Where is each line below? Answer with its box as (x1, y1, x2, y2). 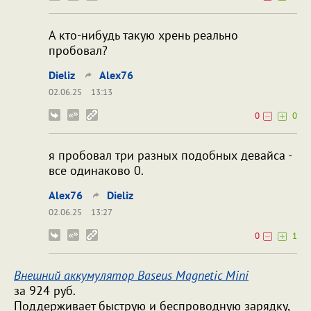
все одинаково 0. (49, 162, 144, 179)
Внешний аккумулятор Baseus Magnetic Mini (14, 267, 249, 284)
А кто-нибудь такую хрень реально (49, 27, 238, 44)
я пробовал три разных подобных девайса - (49, 147, 292, 164)
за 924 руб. (14, 283, 76, 299)
